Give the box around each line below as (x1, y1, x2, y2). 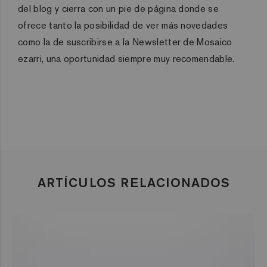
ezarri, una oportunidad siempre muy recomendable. (18, 52, 235, 65)
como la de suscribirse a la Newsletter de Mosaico (18, 35, 232, 48)
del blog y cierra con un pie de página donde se (18, 2, 219, 15)
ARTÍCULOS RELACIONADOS (37, 173, 230, 191)
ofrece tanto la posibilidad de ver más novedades (18, 18, 228, 32)
